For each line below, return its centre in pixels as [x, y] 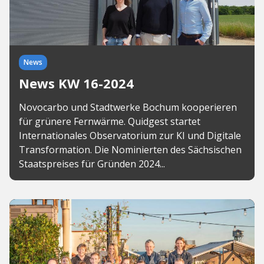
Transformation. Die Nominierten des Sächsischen [130, 150]
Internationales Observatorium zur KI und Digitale [130, 136]
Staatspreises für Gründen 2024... [92, 164]
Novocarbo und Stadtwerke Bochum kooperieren [128, 107]
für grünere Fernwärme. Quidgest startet [110, 121]
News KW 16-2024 [76, 83]
